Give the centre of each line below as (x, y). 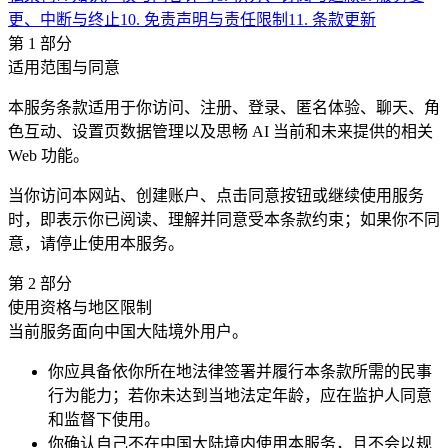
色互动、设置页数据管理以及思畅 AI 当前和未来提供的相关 (220, 131)
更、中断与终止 (64, 19)
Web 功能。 (48, 155)
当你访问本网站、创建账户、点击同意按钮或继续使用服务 (216, 195)
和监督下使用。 (104, 419)
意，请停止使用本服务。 (96, 243)
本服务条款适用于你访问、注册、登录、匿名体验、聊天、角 (224, 107)
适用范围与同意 (64, 67)
